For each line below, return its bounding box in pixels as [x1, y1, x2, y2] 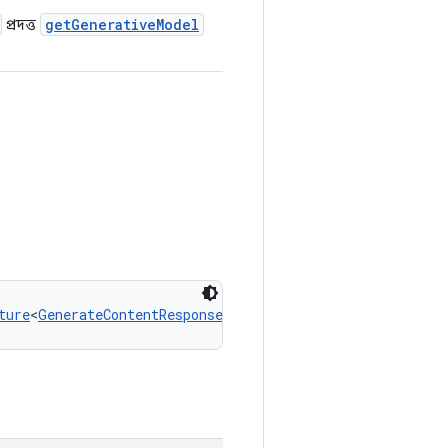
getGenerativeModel [45, 15, 199, 34]
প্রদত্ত [2, 16, 40, 34]
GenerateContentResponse [38, 305, 223, 324]
